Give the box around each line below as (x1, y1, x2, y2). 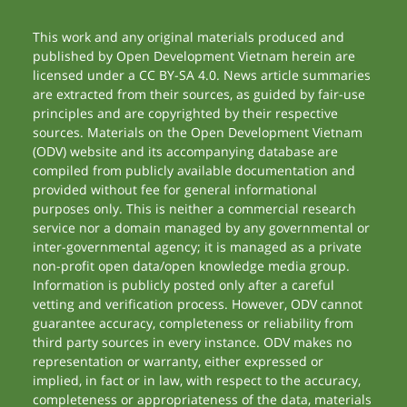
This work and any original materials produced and (33, 28, 345, 45)
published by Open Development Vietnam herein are (33, 47, 356, 65)
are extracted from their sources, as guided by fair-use (33, 85, 366, 103)
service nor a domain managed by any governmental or (33, 219, 371, 236)
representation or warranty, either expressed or (33, 352, 324, 370)
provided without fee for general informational (33, 181, 318, 198)
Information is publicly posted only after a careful (33, 276, 335, 293)
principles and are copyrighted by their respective (33, 104, 339, 122)
